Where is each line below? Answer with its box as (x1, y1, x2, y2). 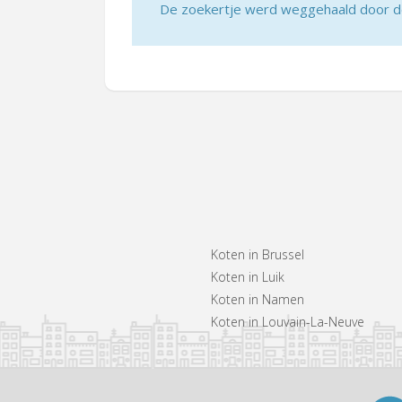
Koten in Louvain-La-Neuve (211, 313, 365, 331)
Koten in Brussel (211, 246, 305, 264)
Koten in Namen (211, 291, 305, 309)
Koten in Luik (211, 268, 285, 286)
